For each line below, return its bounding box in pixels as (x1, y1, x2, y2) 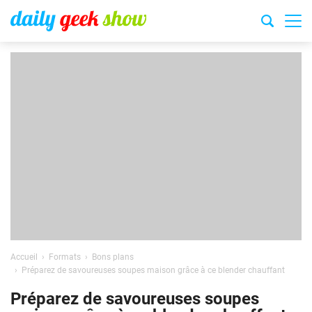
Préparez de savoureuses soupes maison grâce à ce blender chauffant (22, 265, 285, 275)
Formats (49, 252, 81, 262)
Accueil (10, 252, 38, 262)
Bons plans (92, 252, 134, 262)
